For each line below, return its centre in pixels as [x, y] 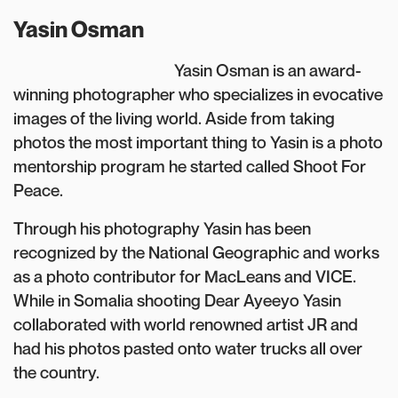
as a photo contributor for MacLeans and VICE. [185, 276]
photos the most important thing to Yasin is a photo [198, 142]
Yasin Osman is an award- [267, 70]
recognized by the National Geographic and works [196, 252]
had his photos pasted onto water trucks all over [188, 348]
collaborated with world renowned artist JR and [186, 324]
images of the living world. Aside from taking [174, 118]
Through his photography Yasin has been [162, 228]
